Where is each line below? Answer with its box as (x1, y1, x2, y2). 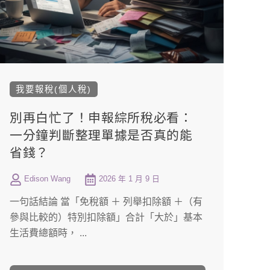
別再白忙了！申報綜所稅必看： (10, 110, 193, 125)
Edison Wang (24, 174, 71, 183)
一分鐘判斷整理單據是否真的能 (10, 128, 193, 142)
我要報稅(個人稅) (16, 84, 92, 94)
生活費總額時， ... (10, 227, 87, 238)
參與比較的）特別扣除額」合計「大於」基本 (10, 212, 203, 222)
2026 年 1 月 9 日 (96, 174, 160, 183)
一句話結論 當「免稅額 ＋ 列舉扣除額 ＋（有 (10, 196, 203, 207)
